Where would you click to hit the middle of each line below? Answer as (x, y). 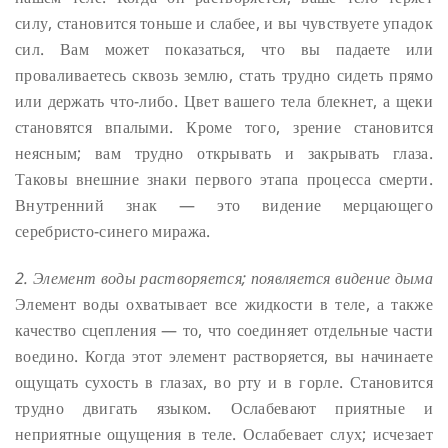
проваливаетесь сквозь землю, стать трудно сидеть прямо (224, 75)
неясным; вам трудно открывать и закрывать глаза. (224, 153)
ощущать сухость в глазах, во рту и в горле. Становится (224, 381)
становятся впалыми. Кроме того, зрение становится (224, 127)
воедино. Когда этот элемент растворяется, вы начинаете (224, 355)
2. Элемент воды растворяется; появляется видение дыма (224, 277)
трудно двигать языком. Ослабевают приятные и (224, 407)
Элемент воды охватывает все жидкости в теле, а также (224, 303)
